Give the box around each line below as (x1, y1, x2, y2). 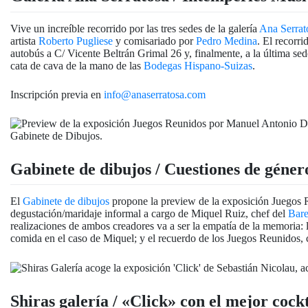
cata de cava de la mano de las (10, 59, 144, 71)
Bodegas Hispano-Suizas (144, 59, 252, 71)
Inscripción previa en (10, 88, 104, 100)
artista (10, 34, 38, 47)
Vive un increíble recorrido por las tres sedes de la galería (10, 22, 259, 34)
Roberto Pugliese (38, 34, 113, 47)
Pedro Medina (196, 34, 257, 47)
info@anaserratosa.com (104, 88, 206, 100)
